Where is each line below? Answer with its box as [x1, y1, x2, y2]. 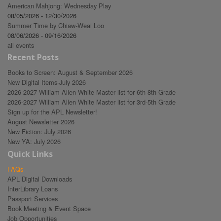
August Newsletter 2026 [7, 117, 74, 127]
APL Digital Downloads [7, 174, 72, 184]
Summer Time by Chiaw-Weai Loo [7, 21, 104, 31]
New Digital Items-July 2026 [7, 77, 86, 87]
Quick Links [7, 148, 53, 159]
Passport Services [7, 193, 58, 203]
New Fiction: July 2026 [7, 127, 71, 137]
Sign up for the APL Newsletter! [7, 107, 97, 117]
